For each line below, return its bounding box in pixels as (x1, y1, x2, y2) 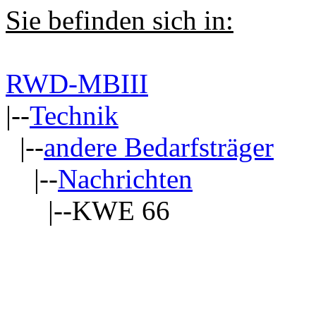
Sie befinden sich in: (6, 5, 233, 36)
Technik (30, 100, 119, 131)
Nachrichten (58, 164, 193, 195)
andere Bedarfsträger (44, 132, 274, 163)
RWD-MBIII (6, 68, 148, 99)
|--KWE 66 (6, 195, 170, 226)
